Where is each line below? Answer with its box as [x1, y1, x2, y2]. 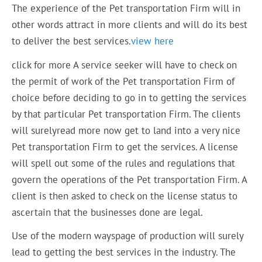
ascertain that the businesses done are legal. [12, 205, 204, 219]
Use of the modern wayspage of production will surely [12, 229, 244, 243]
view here [131, 35, 174, 48]
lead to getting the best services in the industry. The [12, 246, 236, 259]
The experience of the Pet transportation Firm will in [12, 2, 241, 15]
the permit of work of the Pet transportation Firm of [12, 74, 235, 88]
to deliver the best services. [12, 35, 132, 48]
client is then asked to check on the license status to [12, 189, 238, 202]
